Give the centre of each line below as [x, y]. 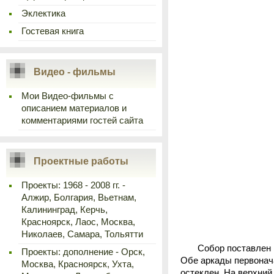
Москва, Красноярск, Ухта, [78, 264]
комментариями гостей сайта [82, 120]
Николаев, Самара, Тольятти [82, 234]
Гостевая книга [53, 31]
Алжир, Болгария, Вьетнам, [79, 198]
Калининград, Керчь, [65, 210]
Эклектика [43, 13]
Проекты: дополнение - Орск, [83, 252]
